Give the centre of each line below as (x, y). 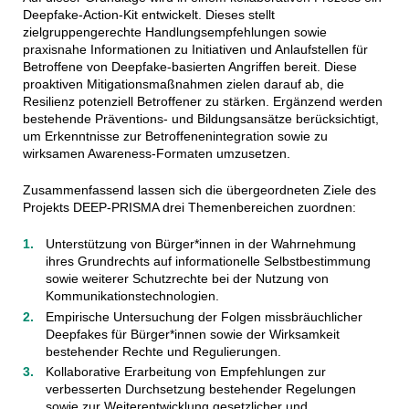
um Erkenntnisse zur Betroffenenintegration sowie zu (175, 136)
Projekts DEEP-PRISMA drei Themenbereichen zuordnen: (189, 208)
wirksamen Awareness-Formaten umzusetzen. (156, 154)
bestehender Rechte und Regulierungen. (163, 351)
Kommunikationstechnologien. (132, 296)
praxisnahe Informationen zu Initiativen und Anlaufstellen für (195, 50)
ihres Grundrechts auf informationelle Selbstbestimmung (208, 262)
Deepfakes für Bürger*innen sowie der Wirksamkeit (192, 334)
